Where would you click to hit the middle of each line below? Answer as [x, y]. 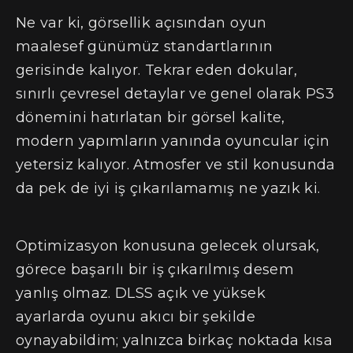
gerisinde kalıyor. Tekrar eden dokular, [157, 71]
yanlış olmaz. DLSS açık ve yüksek [141, 294]
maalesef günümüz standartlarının [145, 47]
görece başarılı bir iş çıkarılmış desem [155, 270]
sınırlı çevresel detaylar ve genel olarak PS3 [175, 94]
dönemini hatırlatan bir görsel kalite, [150, 118]
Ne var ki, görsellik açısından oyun [141, 23]
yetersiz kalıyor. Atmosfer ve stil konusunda [176, 165]
